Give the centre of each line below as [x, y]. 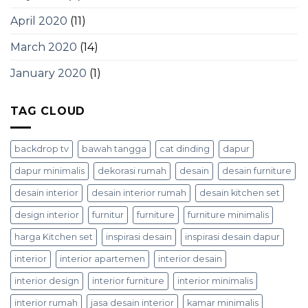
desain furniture [257, 171]
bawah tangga [114, 149]
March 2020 [44, 47]
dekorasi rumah [132, 171]
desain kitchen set [240, 193]
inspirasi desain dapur [232, 237]
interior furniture [128, 281]
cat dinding [185, 149]
